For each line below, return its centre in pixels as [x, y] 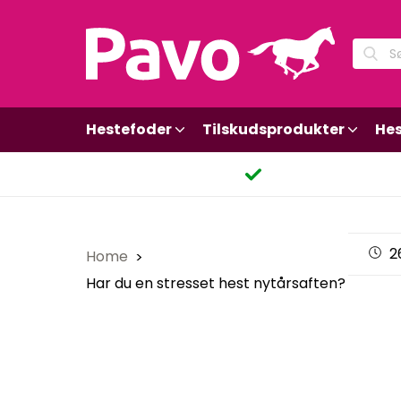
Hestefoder [129, 129]
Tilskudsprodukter [273, 129]
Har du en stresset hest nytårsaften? [216, 283]
